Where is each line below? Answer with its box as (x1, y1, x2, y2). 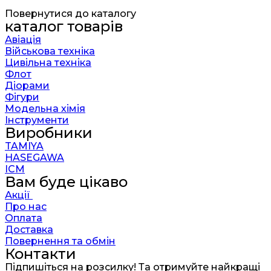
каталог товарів (5, 18, 123, 36)
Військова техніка (5, 45, 95, 57)
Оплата (5, 212, 42, 224)
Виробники (5, 124, 93, 142)
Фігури (5, 91, 39, 103)
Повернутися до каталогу (5, 8, 136, 20)
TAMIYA (5, 140, 44, 152)
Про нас (5, 201, 47, 213)
